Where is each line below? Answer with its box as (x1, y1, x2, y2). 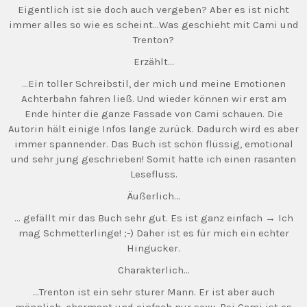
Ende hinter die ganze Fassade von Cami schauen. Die (24, 108, 283, 120)
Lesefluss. (130, 168, 177, 180)
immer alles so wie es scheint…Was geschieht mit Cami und (8, 19, 299, 31)
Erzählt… (133, 56, 174, 68)
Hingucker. (127, 242, 180, 254)
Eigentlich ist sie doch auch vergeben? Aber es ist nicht (18, 3, 289, 16)
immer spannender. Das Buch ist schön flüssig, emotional (14, 138, 293, 150)
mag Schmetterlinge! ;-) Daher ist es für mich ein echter (18, 227, 289, 239)
